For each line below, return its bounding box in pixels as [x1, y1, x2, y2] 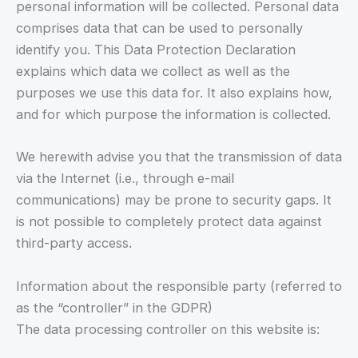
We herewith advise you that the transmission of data [16, 149, 342, 165]
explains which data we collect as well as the [16, 63, 290, 80]
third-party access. [16, 235, 132, 252]
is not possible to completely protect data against [16, 213, 322, 230]
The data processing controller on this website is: [16, 320, 320, 337]
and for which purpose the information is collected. [16, 106, 331, 123]
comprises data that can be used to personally [16, 20, 303, 37]
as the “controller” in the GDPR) [16, 299, 213, 316]
